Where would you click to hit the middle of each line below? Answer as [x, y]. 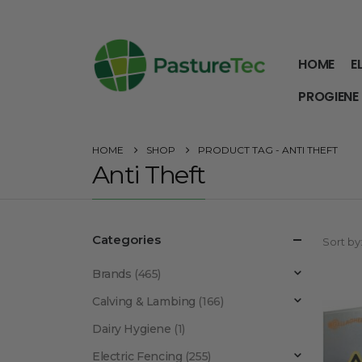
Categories [126, 240]
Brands [112, 274]
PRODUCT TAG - [240, 150]
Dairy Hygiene [132, 329]
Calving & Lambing [144, 301]
